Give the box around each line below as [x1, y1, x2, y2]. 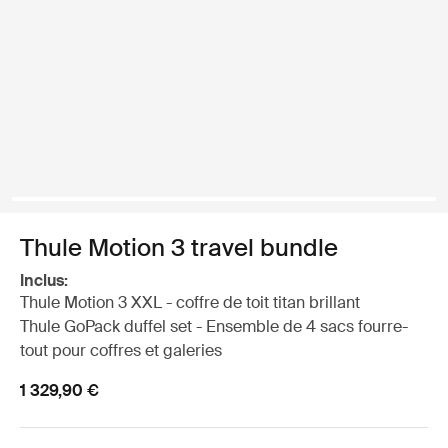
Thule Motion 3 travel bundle [20, 232, 338, 263]
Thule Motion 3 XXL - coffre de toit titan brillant [20, 292, 360, 313]
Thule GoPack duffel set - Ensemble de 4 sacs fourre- [20, 316, 408, 337]
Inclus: [20, 270, 68, 291]
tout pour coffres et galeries [20, 340, 222, 361]
